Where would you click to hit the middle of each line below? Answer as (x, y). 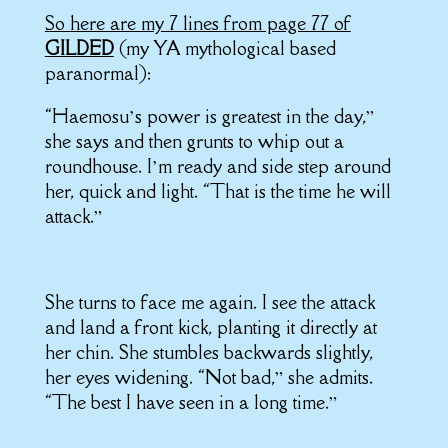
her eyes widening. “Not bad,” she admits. (208, 376)
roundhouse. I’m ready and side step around (217, 165)
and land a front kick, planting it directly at (210, 326)
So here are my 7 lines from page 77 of (197, 22)
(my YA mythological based (224, 47)
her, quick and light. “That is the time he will (217, 190)
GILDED (79, 47)
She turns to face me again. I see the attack (209, 301)
